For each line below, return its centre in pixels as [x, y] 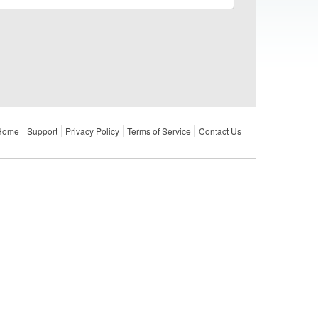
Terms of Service [159, 131]
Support [42, 131]
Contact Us [220, 131]
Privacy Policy [92, 131]
